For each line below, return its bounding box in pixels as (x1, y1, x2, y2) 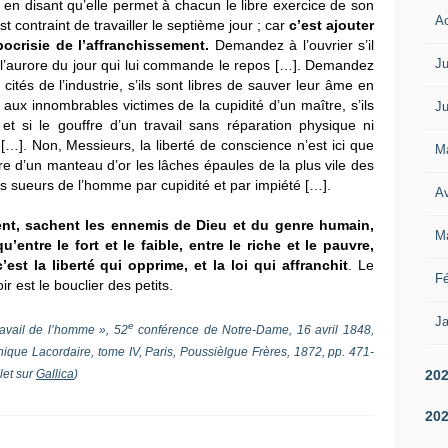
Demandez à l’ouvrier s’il (214, 37, 374, 53)
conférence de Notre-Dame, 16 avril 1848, (133, 323, 375, 337)
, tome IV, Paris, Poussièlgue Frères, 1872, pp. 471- (91, 345, 375, 359)
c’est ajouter (289, 17, 374, 33)
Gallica (36, 367, 74, 381)
